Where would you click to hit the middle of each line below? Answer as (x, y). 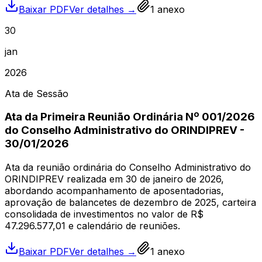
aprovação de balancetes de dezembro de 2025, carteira (130, 202)
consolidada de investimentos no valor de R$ (104, 214)
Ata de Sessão (37, 93)
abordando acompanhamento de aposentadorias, (114, 190)
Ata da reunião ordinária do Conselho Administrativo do (128, 167)
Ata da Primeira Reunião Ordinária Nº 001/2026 (130, 117)
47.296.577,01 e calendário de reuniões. (92, 225)
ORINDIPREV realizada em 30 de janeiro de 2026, (114, 179)
